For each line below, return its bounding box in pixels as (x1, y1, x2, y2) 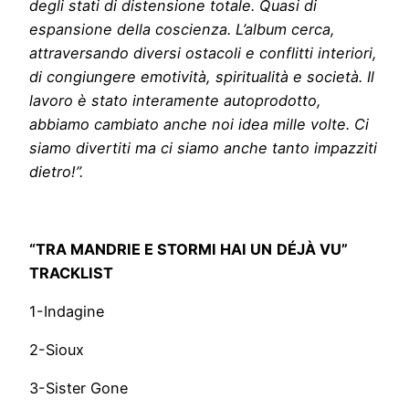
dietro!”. (29, 163, 83, 182)
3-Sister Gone (29, 379, 224, 398)
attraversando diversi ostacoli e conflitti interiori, (29, 44, 377, 63)
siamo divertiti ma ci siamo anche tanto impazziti (29, 139, 377, 158)
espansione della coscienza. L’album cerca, (29, 20, 335, 39)
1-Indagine (29, 301, 227, 320)
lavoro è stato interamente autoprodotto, (29, 91, 321, 110)
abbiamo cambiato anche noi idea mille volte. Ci (29, 115, 369, 134)
